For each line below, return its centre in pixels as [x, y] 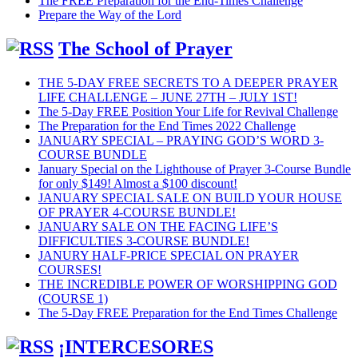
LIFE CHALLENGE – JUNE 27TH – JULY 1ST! [168, 97]
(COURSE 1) [73, 298]
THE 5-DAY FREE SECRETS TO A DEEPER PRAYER [188, 82]
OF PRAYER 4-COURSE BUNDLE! [137, 212]
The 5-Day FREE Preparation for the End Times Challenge [188, 312]
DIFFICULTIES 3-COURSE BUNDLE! [144, 241]
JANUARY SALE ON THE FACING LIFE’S [158, 226]
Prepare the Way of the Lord [110, 14]
